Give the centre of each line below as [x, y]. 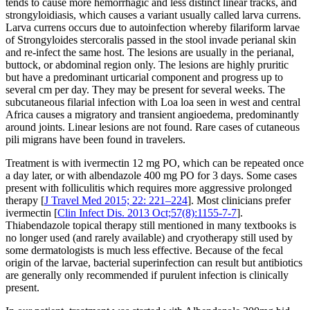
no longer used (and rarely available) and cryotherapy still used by [149, 238]
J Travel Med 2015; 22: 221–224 [116, 201]
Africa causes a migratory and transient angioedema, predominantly [152, 115]
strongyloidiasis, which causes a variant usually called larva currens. [153, 15]
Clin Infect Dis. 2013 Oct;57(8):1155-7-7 [147, 213]
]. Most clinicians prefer [239, 201]
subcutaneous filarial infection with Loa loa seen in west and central [153, 102]
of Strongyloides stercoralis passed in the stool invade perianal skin [151, 40]
